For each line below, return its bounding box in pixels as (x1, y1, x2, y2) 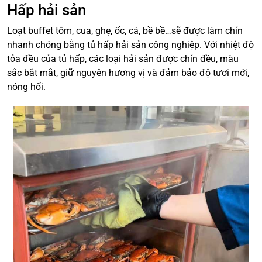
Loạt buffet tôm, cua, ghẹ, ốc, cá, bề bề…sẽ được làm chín (7, 25, 243, 36)
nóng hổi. (7, 81, 48, 92)
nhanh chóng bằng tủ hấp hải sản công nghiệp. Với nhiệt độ (7, 39, 254, 50)
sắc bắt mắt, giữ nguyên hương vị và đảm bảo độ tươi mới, (7, 67, 249, 78)
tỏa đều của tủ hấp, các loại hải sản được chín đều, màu (7, 53, 239, 64)
